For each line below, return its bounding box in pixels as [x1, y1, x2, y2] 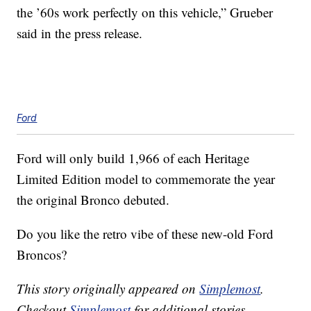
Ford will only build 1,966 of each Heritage [17, 149, 250, 167]
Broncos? [17, 246, 67, 264]
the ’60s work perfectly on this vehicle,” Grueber [17, 3, 274, 22]
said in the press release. [17, 24, 143, 42]
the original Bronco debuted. [17, 191, 170, 209]
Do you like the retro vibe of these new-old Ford [17, 225, 274, 243]
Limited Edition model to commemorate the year [17, 170, 276, 188]
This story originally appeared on [17, 280, 200, 298]
